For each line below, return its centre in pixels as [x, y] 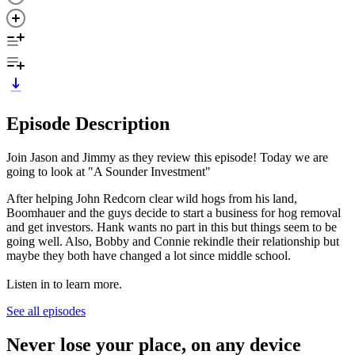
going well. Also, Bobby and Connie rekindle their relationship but [173, 241]
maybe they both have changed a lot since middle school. [150, 255]
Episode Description [88, 123]
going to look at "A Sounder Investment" [109, 171]
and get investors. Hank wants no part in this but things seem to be [172, 227]
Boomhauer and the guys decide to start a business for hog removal [174, 212]
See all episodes [46, 311]
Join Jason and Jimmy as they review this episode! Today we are [167, 157]
